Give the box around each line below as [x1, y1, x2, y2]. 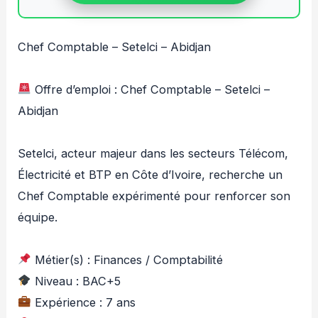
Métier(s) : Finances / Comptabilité [31, 252, 223, 267]
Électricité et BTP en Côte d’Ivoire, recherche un [18, 167, 283, 182]
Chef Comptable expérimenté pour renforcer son [18, 188, 291, 203]
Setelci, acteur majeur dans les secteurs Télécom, [18, 146, 289, 160]
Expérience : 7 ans [31, 295, 136, 309]
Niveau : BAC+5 [31, 273, 121, 288]
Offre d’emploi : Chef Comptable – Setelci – [31, 82, 270, 97]
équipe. [18, 209, 58, 224]
